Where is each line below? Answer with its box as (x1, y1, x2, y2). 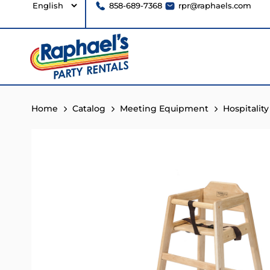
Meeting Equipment (120, 102, 209, 114)
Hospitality (223, 102, 269, 114)
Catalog (72, 102, 105, 114)
